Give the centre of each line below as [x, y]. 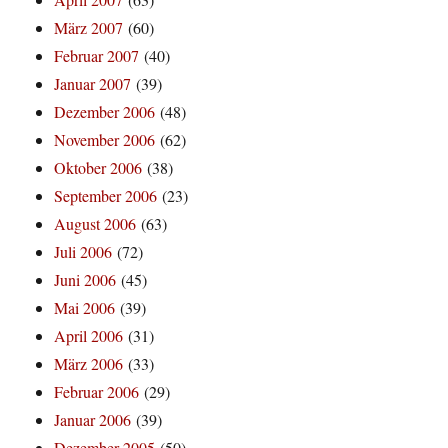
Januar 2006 [93, 420]
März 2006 [89, 364]
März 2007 [89, 28]
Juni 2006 [85, 280]
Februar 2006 [97, 392]
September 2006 [106, 196]
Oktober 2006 [98, 168]
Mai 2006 [85, 308]
